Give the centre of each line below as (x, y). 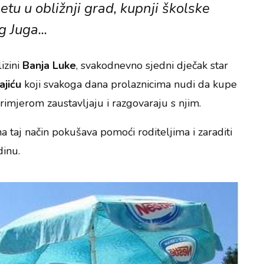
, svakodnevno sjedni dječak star (152, 66)
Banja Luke (48, 66)
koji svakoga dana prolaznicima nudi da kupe (129, 85)
